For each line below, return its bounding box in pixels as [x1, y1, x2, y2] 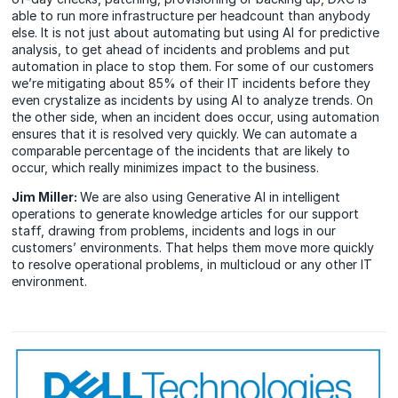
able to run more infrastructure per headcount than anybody [12, 8, 371, 24]
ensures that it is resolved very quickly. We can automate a [12, 126, 358, 142]
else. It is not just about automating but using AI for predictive [12, 25, 380, 41]
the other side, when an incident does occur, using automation [12, 109, 380, 125]
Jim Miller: [12, 189, 81, 205]
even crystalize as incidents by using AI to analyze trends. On [12, 92, 374, 108]
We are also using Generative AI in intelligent [80, 189, 341, 205]
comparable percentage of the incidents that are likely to [12, 143, 351, 159]
